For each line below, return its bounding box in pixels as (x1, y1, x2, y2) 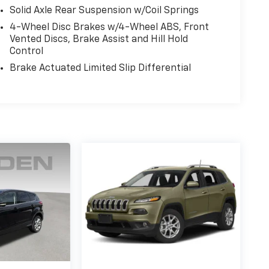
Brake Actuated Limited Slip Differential (9, 63, 191, 73)
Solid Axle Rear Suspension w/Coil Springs (9, 5, 199, 16)
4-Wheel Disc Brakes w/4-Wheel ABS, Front (9, 22, 209, 32)
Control (9, 46, 43, 56)
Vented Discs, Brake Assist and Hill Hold (9, 34, 188, 44)
